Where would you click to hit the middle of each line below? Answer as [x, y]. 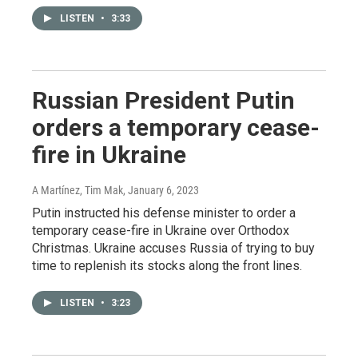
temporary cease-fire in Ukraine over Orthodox [161, 231]
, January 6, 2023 [161, 190]
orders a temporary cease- [176, 127]
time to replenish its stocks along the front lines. [167, 266]
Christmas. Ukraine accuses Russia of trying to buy [173, 248]
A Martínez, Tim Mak [78, 190]
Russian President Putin [163, 100]
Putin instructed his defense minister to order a [164, 213]
